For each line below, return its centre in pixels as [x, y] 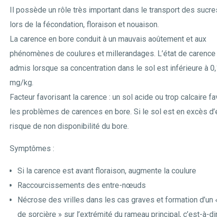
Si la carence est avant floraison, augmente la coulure [107, 171]
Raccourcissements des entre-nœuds [82, 185]
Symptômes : [32, 148]
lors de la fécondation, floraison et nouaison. [84, 24]
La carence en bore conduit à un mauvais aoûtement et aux [108, 39]
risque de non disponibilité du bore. [69, 126]
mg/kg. [22, 83]
